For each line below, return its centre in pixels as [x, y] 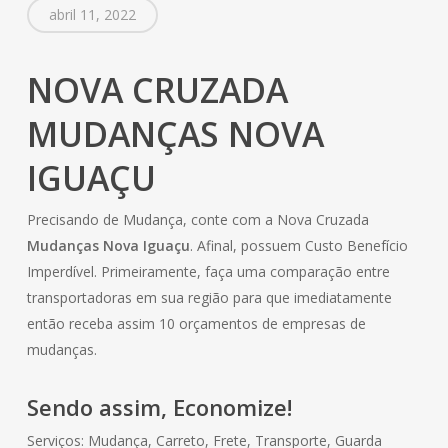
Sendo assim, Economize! [159, 406]
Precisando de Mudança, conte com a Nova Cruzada [197, 219]
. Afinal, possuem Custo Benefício [298, 245]
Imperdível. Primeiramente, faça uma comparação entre [208, 271]
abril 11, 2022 [92, 14]
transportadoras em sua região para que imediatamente [209, 297]
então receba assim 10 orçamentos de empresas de [196, 323]
